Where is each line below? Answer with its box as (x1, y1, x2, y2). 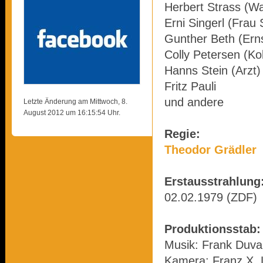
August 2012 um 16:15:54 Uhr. (23, 109, 120, 117)
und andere (164, 96, 224, 109)
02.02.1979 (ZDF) (164, 191, 257, 204)
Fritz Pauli (164, 80, 216, 93)
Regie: (164, 127, 200, 140)
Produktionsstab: (164, 222, 261, 235)
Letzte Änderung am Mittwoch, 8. (23, 97, 127, 106)
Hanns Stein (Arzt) (164, 64, 261, 77)
